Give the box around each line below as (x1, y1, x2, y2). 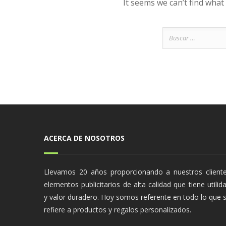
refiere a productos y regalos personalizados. (44, 205, 191, 214)
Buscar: (162, 28, 186, 38)
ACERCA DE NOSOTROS (44, 133, 125, 143)
